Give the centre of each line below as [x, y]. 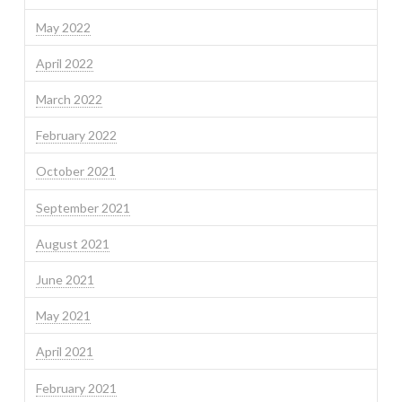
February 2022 [76, 135]
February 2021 [76, 388]
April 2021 [64, 352]
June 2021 [65, 280]
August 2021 [72, 243]
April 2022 [64, 63]
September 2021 [83, 207]
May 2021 [63, 316]
